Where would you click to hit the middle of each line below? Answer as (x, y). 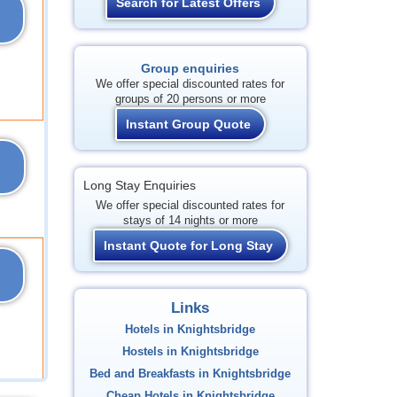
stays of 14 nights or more (190, 221)
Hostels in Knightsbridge (190, 352)
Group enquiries (191, 68)
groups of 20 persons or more (190, 99)
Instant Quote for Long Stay (188, 245)
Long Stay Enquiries (139, 185)
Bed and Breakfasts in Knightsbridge (191, 374)
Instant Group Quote (188, 124)
